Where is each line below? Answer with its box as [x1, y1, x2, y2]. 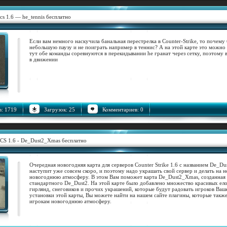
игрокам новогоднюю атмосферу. [29, 198, 113, 204]
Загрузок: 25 [44, 106, 75, 112]
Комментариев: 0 [102, 106, 143, 112]
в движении [29, 56, 58, 62]
